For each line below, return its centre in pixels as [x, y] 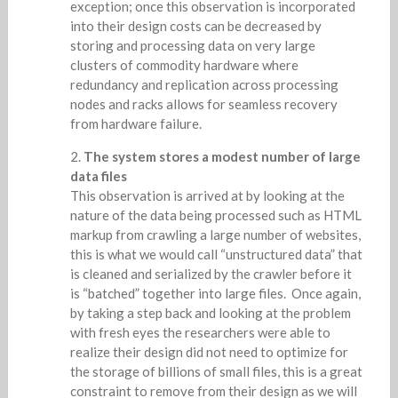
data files [98, 175]
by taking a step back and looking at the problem [210, 312]
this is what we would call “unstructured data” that [216, 254]
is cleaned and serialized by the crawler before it [211, 273]
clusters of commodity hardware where [184, 64]
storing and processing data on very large [192, 45]
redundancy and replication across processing [204, 84]
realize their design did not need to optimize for [209, 351]
